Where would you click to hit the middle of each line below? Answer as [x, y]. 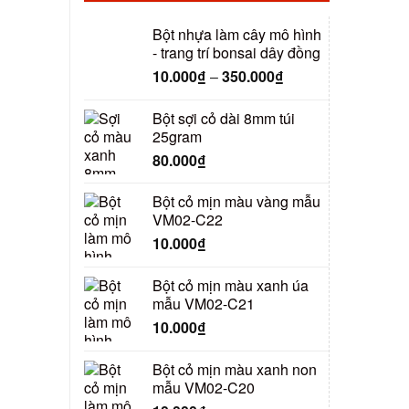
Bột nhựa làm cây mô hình [237, 35]
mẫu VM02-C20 [204, 387]
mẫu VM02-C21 [204, 303]
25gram [177, 136]
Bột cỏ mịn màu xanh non [235, 369]
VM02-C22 [188, 220]
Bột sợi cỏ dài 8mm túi [224, 118]
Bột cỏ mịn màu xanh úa [231, 285]
